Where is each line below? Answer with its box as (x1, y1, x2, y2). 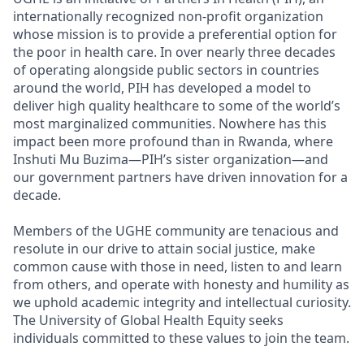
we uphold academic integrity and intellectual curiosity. (13, 293, 351, 311)
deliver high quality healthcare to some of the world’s (13, 97, 340, 115)
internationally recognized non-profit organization (13, 7, 323, 25)
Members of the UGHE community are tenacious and (13, 222, 339, 240)
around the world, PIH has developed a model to (13, 79, 311, 97)
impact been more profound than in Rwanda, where (13, 132, 333, 150)
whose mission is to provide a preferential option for (13, 25, 337, 43)
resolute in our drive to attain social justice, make (13, 240, 315, 258)
